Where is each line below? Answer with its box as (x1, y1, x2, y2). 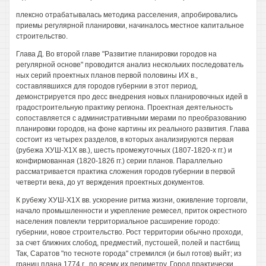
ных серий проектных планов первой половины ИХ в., (16, 71, 198, 80)
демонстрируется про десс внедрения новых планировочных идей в (16, 93, 248, 101)
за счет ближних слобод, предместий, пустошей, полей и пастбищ (16, 239, 240, 247)
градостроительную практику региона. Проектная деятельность (16, 103, 233, 112)
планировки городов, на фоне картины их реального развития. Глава (16, 125, 249, 133)
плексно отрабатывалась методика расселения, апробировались (16, 11, 237, 19)
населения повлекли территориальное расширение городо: (16, 217, 220, 226)
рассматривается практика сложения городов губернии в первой (16, 167, 235, 176)
